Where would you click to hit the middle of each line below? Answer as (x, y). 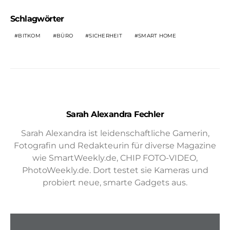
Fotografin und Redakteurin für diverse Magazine (115, 146)
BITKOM (29, 36)
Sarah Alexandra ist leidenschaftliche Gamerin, (115, 133)
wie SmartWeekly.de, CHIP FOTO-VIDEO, (115, 158)
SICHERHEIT (106, 36)
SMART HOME (157, 36)
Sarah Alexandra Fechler (115, 114)
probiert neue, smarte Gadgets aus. (115, 183)
